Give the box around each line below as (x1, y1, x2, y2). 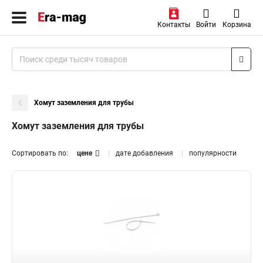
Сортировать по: (12, 149, 68, 157)
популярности (189, 149, 237, 157)
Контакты (157, 21, 190, 29)
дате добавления (116, 149, 173, 157)
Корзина (222, 21, 251, 29)
